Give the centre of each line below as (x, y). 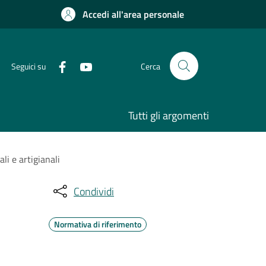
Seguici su (28, 66)
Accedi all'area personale (133, 14)
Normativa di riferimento (98, 224)
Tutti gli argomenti (169, 115)
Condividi (94, 191)
